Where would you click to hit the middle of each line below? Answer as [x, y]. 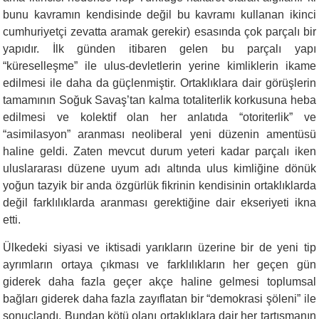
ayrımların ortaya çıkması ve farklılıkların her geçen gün [159, 264]
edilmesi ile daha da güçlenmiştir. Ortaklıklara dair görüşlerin [159, 83]
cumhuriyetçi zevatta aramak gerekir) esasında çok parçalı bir [159, 31]
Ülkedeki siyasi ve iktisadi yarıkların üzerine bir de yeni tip [159, 247]
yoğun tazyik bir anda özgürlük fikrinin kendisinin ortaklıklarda [159, 185]
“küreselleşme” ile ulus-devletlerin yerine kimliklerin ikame [159, 66]
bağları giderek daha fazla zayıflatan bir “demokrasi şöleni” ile [159, 298]
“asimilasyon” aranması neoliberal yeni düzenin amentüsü [159, 134]
